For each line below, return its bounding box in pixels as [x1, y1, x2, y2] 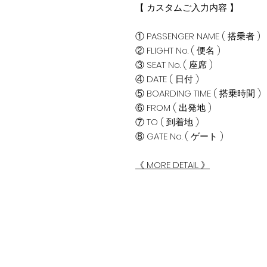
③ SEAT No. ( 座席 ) [135, 58, 213, 71]
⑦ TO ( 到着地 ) [135, 116, 199, 128]
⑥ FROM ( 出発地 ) [135, 101, 212, 114]
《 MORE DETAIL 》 [135, 159, 210, 171]
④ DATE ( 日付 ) [135, 73, 199, 85]
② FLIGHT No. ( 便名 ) [135, 44, 221, 57]
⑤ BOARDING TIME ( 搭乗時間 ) [135, 87, 261, 100]
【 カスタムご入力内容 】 [135, 1, 238, 14]
